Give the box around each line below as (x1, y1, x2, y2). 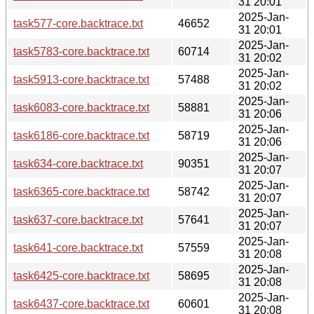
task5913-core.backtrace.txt (13, 73, 149, 86)
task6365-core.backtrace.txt (13, 185, 149, 198)
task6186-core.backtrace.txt (13, 129, 149, 142)
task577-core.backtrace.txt (13, 17, 143, 29)
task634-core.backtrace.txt (13, 157, 143, 170)
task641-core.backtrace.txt (13, 241, 143, 254)
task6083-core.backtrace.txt (13, 101, 149, 114)
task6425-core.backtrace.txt (13, 269, 149, 282)
